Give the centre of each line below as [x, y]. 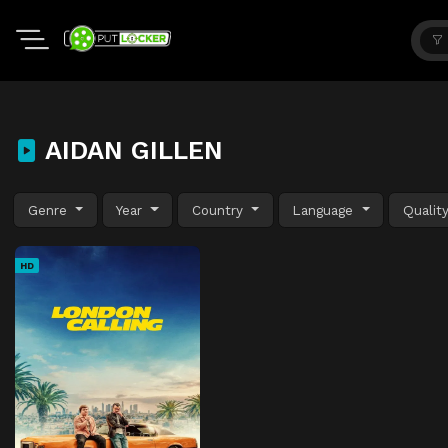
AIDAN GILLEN [130, 150]
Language [325, 209]
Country [219, 209]
